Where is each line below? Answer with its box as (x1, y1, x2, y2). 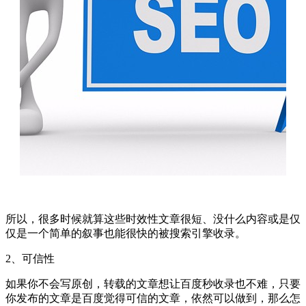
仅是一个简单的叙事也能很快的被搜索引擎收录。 (5, 227, 246, 239)
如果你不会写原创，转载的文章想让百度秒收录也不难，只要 (5, 277, 301, 290)
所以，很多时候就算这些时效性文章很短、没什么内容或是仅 (5, 212, 301, 225)
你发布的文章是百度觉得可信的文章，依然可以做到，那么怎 (5, 292, 301, 304)
